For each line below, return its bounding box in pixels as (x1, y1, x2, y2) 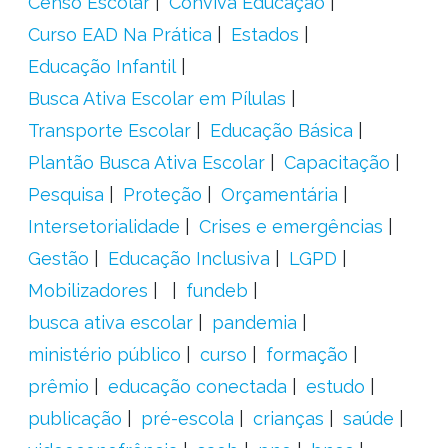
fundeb (185, 280, 248, 301)
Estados (230, 24, 299, 45)
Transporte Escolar (27, 120, 191, 141)
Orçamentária (220, 184, 338, 205)
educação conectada (107, 376, 287, 397)
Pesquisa (27, 184, 104, 205)
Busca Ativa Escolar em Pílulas (27, 88, 286, 109)
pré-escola (140, 408, 234, 429)
